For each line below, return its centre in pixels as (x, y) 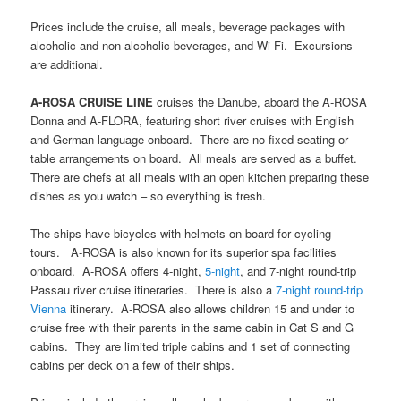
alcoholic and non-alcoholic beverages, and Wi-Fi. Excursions (192, 45)
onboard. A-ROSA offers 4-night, (118, 270)
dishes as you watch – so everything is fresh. (149, 195)
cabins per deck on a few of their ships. (133, 364)
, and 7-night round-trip (299, 270)
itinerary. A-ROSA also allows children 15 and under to (211, 308)
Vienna (49, 308)
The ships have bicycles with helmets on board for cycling (181, 233)
